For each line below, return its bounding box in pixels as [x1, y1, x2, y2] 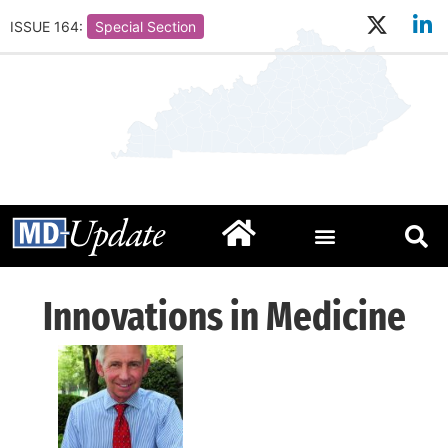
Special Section [95, 17, 196, 35]
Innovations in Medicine [42, 293, 406, 342]
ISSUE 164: [10, 17, 83, 35]
